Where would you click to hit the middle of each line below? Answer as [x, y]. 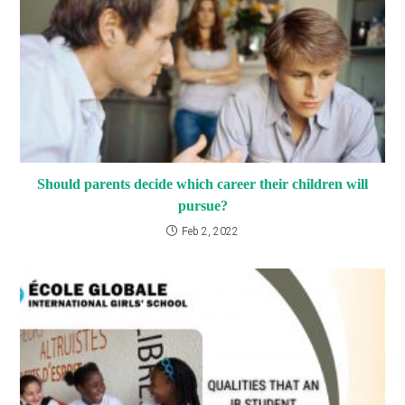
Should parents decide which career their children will [202, 184]
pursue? [202, 206]
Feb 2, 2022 [210, 232]
